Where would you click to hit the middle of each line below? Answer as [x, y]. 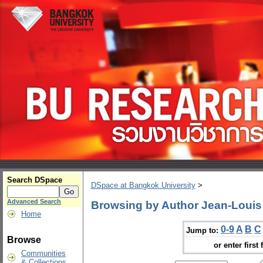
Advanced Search [34, 201]
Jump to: [202, 230]
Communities [43, 253]
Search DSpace [35, 180]
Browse [24, 240]
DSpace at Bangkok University [143, 186]
